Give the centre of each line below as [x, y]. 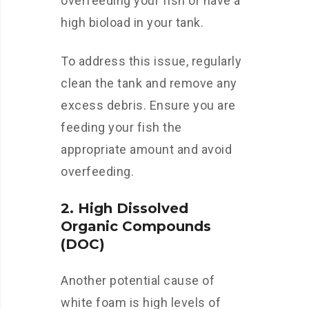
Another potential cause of [138, 280]
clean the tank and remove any [149, 83]
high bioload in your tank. [132, 22]
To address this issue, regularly [151, 61]
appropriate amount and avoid [146, 149]
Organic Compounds [136, 226]
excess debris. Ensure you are [148, 105]
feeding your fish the [121, 127]
